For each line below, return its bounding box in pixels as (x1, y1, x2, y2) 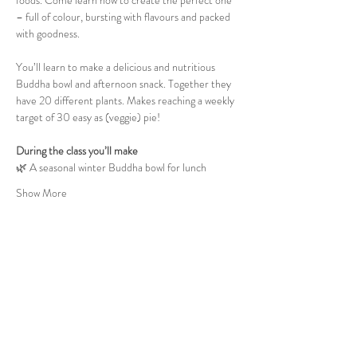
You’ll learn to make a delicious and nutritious (16, 59, 218, 76)
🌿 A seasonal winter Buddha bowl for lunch (16, 159, 206, 176)
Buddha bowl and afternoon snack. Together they (16, 76, 233, 92)
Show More (16, 185, 67, 202)
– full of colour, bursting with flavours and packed (16, 9, 233, 25)
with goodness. (16, 25, 80, 42)
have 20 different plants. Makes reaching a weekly (16, 92, 237, 109)
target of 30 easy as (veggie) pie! (16, 109, 160, 126)
